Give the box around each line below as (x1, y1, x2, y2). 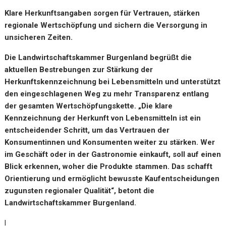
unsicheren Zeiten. (5, 33, 73, 42)
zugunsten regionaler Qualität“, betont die (5, 186, 155, 195)
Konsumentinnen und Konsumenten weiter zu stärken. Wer (5, 138, 215, 147)
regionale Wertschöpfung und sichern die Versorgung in (5, 21, 208, 30)
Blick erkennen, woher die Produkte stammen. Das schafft (5, 162, 213, 171)
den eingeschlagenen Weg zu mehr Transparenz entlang (5, 89, 209, 98)
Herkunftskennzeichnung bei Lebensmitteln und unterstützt (5, 77, 221, 86)
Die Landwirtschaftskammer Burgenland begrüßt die (5, 53, 192, 62)
